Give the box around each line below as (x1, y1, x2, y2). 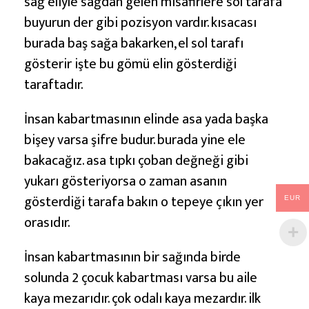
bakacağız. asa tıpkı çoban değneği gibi (24, 148, 248, 172)
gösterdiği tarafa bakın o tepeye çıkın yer (24, 190, 263, 214)
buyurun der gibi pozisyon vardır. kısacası (24, 10, 257, 34)
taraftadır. (24, 72, 83, 97)
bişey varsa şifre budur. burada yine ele (24, 128, 246, 152)
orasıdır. (24, 210, 70, 235)
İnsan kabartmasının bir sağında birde (24, 245, 241, 269)
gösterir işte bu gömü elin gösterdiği (24, 52, 237, 76)
